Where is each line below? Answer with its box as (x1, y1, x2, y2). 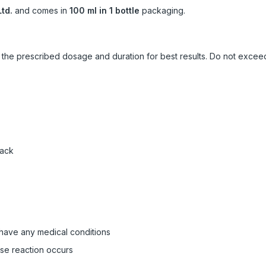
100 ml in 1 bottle (69, 5, 140, 15)
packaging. (140, 5, 185, 15)
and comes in (12, 5, 69, 15)
